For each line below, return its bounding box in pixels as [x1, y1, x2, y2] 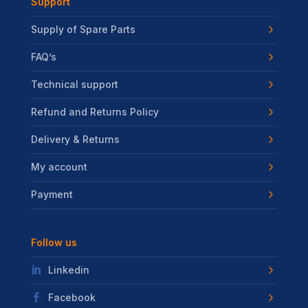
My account [30, 161, 87, 173]
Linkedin [47, 264, 89, 276]
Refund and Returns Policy [30, 106, 159, 118]
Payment [30, 188, 73, 201]
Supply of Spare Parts [30, 23, 135, 36]
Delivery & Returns [30, 133, 120, 146]
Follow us [30, 236, 77, 249]
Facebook [47, 291, 96, 304]
